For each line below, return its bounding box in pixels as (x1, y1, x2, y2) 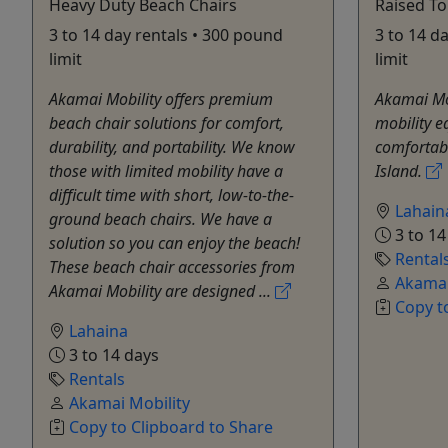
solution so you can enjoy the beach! (49, 231, 300, 254)
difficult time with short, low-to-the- (49, 183, 294, 206)
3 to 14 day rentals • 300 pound (49, 23, 283, 46)
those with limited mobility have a (49, 159, 283, 182)
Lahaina (69, 319, 128, 342)
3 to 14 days (65, 343, 159, 366)
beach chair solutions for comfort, (49, 111, 284, 134)
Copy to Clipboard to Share (69, 415, 273, 438)
